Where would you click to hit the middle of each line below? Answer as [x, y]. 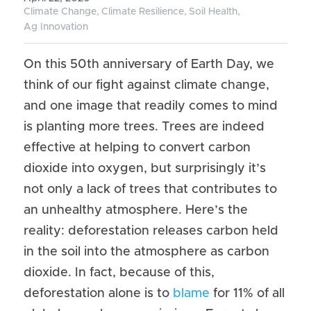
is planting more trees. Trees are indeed [144, 127]
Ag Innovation [56, 27]
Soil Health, [215, 12]
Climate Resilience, [144, 12]
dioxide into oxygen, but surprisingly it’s [145, 169]
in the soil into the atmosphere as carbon [146, 252]
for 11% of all [247, 294]
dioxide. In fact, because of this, [119, 273]
